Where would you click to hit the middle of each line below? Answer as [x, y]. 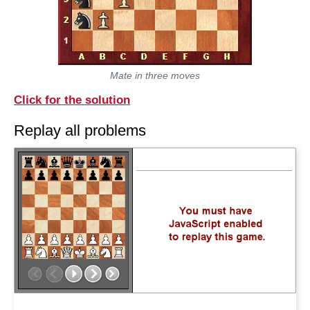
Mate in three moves [155, 75]
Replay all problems [80, 131]
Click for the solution [72, 100]
